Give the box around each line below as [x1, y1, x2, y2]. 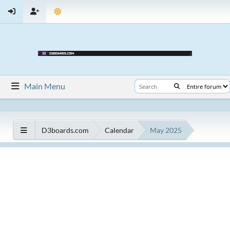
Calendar [105, 125, 134, 135]
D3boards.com [42, 125, 89, 135]
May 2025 [150, 125, 182, 135]
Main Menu [24, 81, 66, 91]
